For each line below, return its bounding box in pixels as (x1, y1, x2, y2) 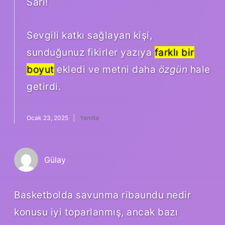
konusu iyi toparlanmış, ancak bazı (14, 205, 178, 218)
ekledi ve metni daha (54, 63, 159, 75)
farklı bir (154, 46, 194, 58)
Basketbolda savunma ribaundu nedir (14, 188, 191, 201)
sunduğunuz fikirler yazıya (27, 46, 155, 58)
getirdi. (27, 80, 61, 92)
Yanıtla (80, 114, 99, 122)
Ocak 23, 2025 (27, 114, 68, 122)
